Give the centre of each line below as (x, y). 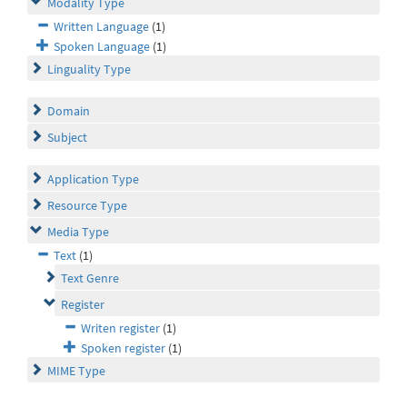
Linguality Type (89, 69)
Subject (67, 138)
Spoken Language (102, 47)
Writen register (120, 328)
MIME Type (76, 371)
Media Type (78, 232)
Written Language (101, 27)
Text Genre (90, 278)
